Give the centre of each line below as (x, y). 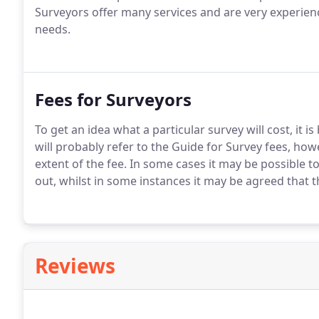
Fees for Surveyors (113, 99)
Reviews (75, 266)
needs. (53, 29)
